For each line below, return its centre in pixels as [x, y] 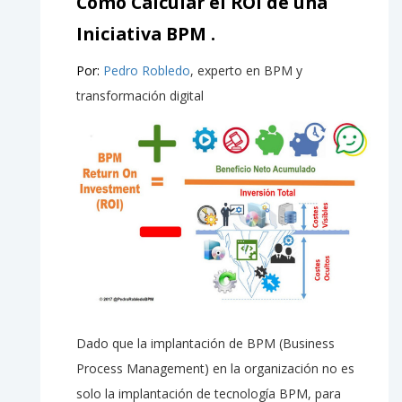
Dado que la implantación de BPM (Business [205, 344]
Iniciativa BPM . [146, 34]
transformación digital [140, 96]
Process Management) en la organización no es [215, 369]
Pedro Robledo [147, 71]
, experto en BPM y [246, 71]
